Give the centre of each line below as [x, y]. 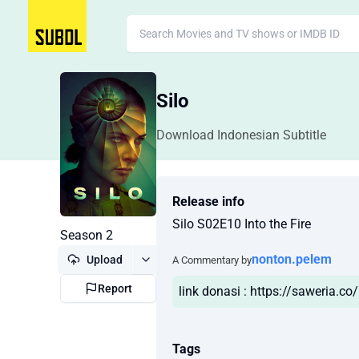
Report [115, 288]
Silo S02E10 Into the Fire [242, 224]
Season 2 [87, 235]
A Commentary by [212, 260]
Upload [105, 260]
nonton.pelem [292, 259]
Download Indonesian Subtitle [241, 135]
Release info [208, 202]
